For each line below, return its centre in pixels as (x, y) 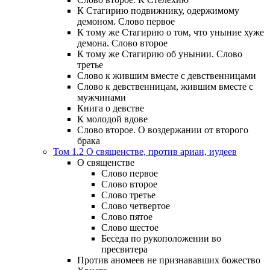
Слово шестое (130, 228)
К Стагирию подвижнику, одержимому (158, 11)
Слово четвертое (136, 206)
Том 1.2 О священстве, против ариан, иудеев (145, 152)
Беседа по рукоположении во (161, 239)
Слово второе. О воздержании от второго (163, 130)
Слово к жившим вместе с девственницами (167, 76)
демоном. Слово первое (126, 22)
